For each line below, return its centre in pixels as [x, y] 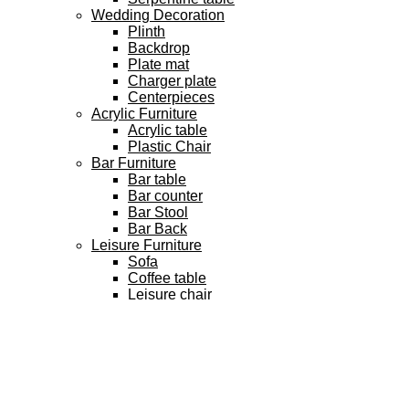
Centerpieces [171, 97]
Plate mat [158, 64]
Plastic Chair [169, 146]
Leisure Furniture [147, 245]
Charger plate [172, 80]
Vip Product [94, 328]
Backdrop [159, 47]
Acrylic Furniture [144, 113]
